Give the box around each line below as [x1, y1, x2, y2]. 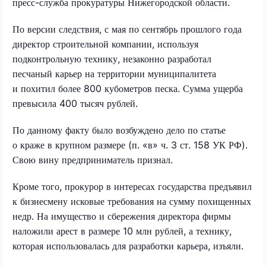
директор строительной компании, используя [12, 37, 198, 50]
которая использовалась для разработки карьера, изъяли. [12, 239, 243, 252]
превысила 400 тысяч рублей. [12, 97, 138, 109]
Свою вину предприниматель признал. [12, 153, 173, 166]
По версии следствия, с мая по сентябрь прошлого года [12, 23, 242, 35]
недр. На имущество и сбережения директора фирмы [12, 210, 231, 222]
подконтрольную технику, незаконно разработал [12, 52, 211, 65]
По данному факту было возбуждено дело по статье [12, 123, 226, 136]
